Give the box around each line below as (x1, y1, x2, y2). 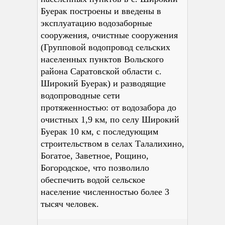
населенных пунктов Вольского (41, 54, 164, 64)
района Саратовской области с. (41, 66, 162, 76)
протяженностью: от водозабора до (41, 102, 176, 113)
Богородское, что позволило (41, 163, 149, 173)
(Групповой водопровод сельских (41, 42, 170, 52)
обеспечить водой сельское (41, 175, 145, 185)
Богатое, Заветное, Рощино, (41, 151, 149, 161)
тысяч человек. (41, 199, 99, 209)
